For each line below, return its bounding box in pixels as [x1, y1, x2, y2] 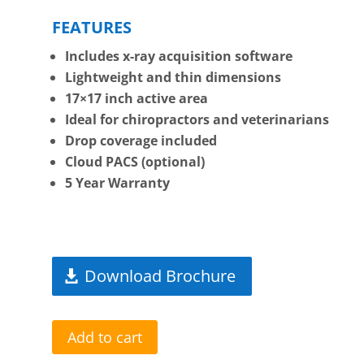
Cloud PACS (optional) [65, 153, 206, 171]
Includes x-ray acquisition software [65, 47, 293, 66]
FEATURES [52, 16, 132, 39]
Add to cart [67, 327, 143, 347]
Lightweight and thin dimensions [65, 68, 282, 87]
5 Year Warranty [65, 174, 171, 193]
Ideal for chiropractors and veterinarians [65, 110, 330, 129]
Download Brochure [84, 264, 236, 287]
